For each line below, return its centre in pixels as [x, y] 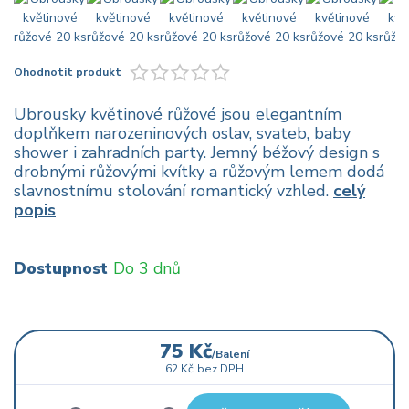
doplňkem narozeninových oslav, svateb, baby [182, 134]
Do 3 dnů [147, 268]
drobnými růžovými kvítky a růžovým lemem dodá [199, 172]
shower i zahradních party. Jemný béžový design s [197, 153]
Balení [232, 355]
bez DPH [220, 369]
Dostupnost [61, 268]
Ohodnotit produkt [68, 72]
